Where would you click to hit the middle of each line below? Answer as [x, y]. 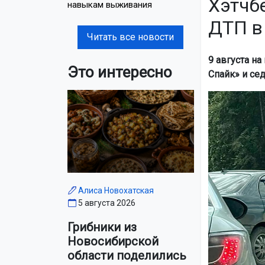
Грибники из [102, 227]
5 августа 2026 [107, 203]
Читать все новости [131, 37]
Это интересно [120, 72]
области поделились [127, 256]
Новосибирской [113, 242]
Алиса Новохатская [116, 191]
